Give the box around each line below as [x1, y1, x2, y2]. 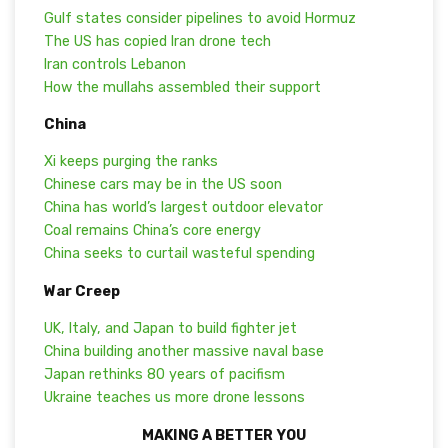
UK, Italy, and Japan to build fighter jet [43, 320, 297, 338]
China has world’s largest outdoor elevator [43, 199, 323, 217]
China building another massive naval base [43, 343, 324, 361]
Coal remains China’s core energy [43, 222, 261, 240]
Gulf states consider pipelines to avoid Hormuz [43, 9, 356, 27]
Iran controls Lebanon [43, 55, 186, 73]
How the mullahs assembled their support [43, 78, 321, 96]
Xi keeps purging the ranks [43, 153, 218, 171]
